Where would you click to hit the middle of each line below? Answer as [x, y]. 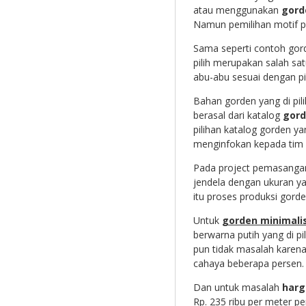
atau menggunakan [237, 10]
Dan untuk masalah [237, 288]
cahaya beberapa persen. [248, 264]
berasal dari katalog [238, 115]
